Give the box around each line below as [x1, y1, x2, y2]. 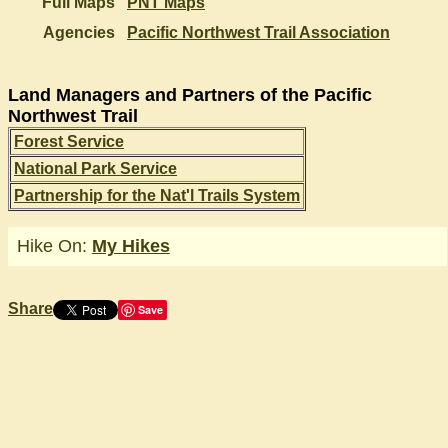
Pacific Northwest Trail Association [127, 24, 390, 41]
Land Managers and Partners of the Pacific [8, 85, 372, 105]
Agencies [43, 24, 115, 41]
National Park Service [14, 160, 177, 177]
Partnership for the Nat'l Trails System [14, 187, 300, 204]
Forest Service [14, 133, 124, 150]
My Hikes [91, 235, 170, 256]
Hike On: [16, 235, 92, 256]
